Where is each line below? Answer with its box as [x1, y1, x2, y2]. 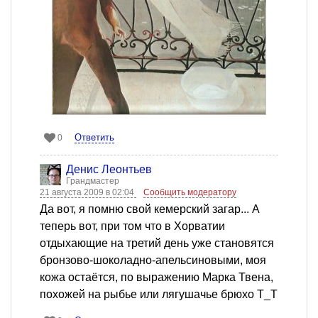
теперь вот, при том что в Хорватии [40, 220, 225, 233]
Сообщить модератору [143, 187, 236, 198]
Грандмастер [66, 176, 119, 187]
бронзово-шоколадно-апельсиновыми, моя [40, 254, 266, 267]
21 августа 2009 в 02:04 [40, 187, 136, 198]
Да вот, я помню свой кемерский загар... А [40, 203, 260, 216]
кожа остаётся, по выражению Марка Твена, [40, 271, 273, 284]
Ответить [75, 132, 114, 143]
